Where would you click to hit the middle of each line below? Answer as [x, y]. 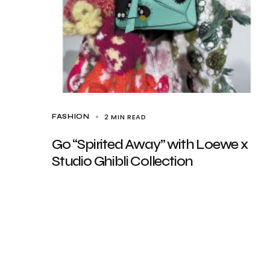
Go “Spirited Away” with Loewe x [150, 144]
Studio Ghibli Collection [123, 161]
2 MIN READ [125, 117]
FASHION [71, 117]
